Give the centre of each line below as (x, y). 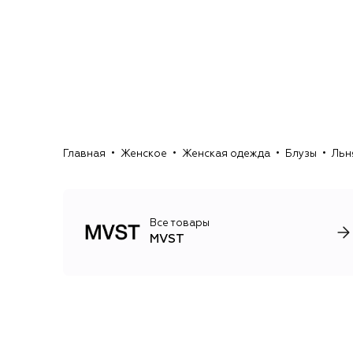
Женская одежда (226, 154)
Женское (144, 154)
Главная (84, 154)
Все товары (180, 224)
